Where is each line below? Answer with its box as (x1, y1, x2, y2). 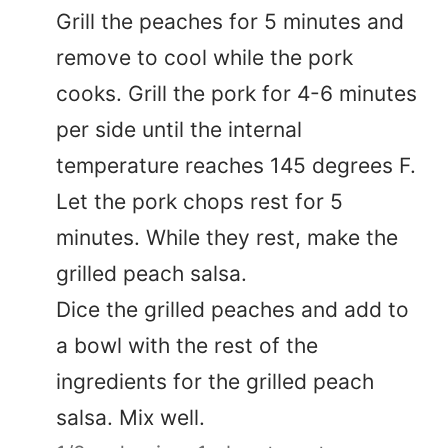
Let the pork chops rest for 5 (56, 189, 343, 215)
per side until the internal (56, 117, 302, 143)
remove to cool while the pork (56, 45, 353, 71)
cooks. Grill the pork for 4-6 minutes (56, 81, 417, 107)
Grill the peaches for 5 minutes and (56, 9, 404, 35)
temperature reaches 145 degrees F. (56, 153, 416, 179)
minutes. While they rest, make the (56, 225, 398, 251)
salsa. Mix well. (56, 405, 205, 431)
